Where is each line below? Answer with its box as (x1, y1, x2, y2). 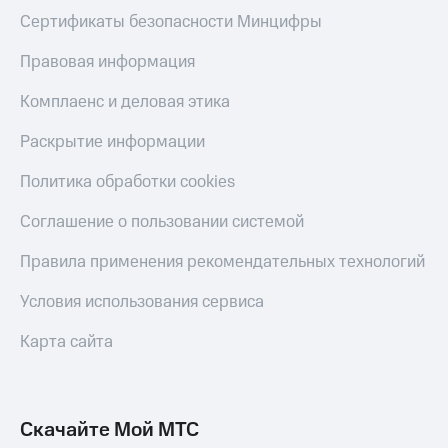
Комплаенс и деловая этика (20, 90, 230, 115)
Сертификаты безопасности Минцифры (20, 10, 322, 35)
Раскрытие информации (20, 130, 205, 155)
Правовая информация (20, 50, 195, 75)
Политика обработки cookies (20, 170, 235, 195)
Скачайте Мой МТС (20, 416, 199, 445)
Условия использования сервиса (20, 290, 264, 315)
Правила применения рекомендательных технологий (20, 250, 425, 275)
